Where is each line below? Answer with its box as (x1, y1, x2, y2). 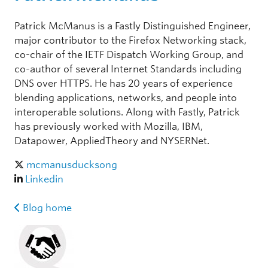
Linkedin (25, 173, 63, 185)
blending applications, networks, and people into (14, 92, 237, 103)
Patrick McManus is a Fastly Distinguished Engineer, (14, 20, 251, 32)
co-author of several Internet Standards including (14, 63, 242, 75)
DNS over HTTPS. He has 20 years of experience (14, 78, 233, 89)
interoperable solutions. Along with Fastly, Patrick (14, 106, 240, 118)
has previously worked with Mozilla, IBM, (14, 121, 203, 132)
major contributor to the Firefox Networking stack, (14, 35, 246, 46)
